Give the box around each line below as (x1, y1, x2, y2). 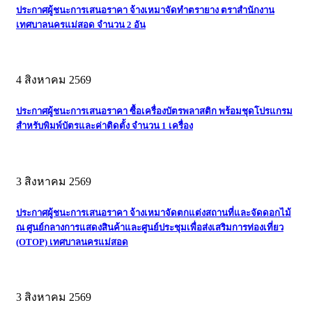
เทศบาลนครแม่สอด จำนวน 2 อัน (16, 19, 146, 31)
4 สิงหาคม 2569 (16, 74, 91, 86)
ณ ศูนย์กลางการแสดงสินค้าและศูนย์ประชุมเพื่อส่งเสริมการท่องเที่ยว (16, 221, 283, 233)
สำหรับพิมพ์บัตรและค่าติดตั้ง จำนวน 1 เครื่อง (16, 120, 193, 132)
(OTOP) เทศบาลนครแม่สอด (16, 236, 128, 247)
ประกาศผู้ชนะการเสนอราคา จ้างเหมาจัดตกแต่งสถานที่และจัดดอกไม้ (16, 207, 291, 218)
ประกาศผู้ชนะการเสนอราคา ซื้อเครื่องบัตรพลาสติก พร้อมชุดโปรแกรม (16, 106, 292, 117)
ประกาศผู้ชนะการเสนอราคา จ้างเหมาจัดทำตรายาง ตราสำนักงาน (16, 5, 274, 16)
